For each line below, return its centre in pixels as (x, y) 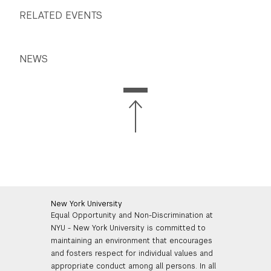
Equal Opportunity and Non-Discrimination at (132, 216)
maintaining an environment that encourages (131, 241)
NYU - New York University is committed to (128, 228)
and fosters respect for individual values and (132, 254)
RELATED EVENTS (61, 16)
